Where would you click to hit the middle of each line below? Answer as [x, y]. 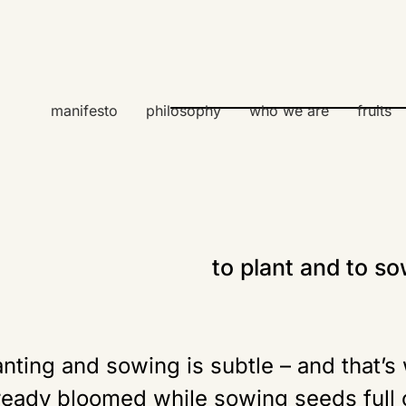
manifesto [84, 111]
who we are [289, 111]
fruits [374, 111]
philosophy [183, 111]
